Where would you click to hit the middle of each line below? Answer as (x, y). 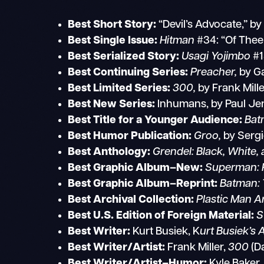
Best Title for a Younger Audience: (155, 120)
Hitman (177, 41)
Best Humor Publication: (130, 136)
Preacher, (215, 72)
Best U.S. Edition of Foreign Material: (161, 216)
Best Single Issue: (113, 41)
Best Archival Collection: (131, 200)
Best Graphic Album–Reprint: (143, 184)
